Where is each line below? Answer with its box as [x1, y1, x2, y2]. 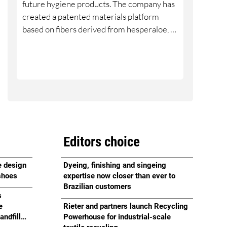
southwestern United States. [22, 49, 126, 60]
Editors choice [63, 134, 140, 150]
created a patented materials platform [22, 11, 160, 22]
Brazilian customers [63, 182, 132, 192]
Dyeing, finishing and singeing [63, 161, 167, 170]
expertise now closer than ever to [63, 172, 176, 181]
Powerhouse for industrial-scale [63, 212, 171, 221]
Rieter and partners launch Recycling [63, 202, 188, 211]
